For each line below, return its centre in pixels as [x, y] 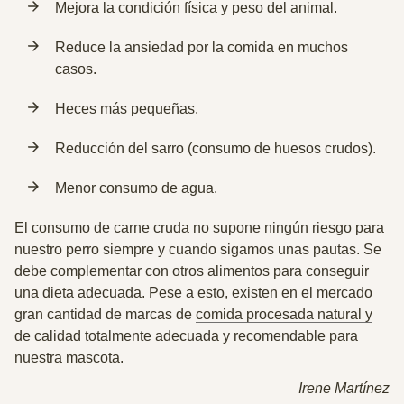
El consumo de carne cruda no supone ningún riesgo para [199, 228]
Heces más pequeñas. [127, 109]
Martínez [362, 388]
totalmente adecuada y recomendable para [220, 336]
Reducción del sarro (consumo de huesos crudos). [217, 148]
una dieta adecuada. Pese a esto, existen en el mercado [193, 293]
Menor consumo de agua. [136, 188]
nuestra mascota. [69, 358]
